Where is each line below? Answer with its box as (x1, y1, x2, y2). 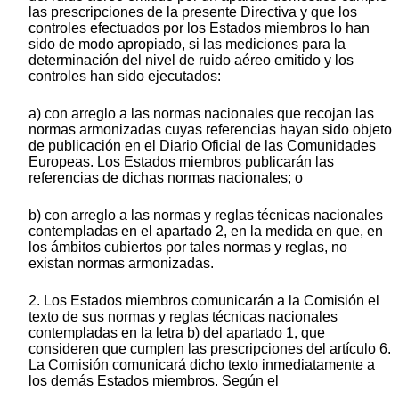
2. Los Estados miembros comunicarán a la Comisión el (28, 293, 379, 309)
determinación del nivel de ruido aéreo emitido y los (28, 53, 354, 69)
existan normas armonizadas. (28, 256, 214, 272)
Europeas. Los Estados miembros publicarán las (28, 154, 334, 170)
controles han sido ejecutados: (28, 69, 221, 85)
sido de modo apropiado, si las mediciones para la (28, 37, 346, 53)
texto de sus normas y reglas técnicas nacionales (28, 309, 338, 325)
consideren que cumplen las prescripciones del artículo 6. (28, 341, 391, 357)
